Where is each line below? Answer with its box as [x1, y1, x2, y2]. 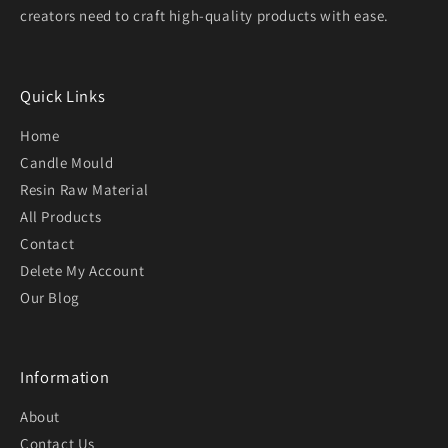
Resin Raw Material [20, 179, 149, 199]
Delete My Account [20, 260, 145, 280]
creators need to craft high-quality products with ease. [20, 5, 390, 25]
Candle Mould [20, 152, 114, 172]
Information [20, 366, 110, 389]
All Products [20, 206, 102, 226]
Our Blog [20, 287, 80, 307]
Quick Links [20, 84, 106, 107]
